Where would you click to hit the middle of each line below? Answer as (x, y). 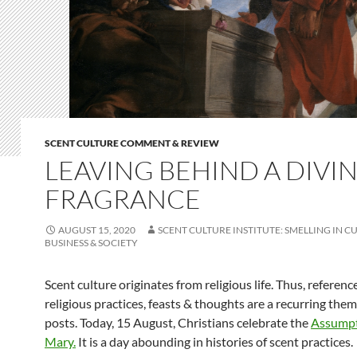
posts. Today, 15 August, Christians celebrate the (178, 322)
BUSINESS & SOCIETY (91, 242)
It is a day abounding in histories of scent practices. (214, 341)
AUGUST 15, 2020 (97, 229)
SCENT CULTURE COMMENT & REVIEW (132, 143)
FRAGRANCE (123, 198)
